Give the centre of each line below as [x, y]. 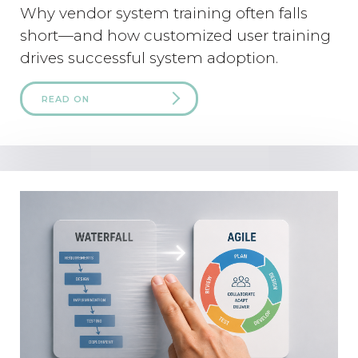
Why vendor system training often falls [164, 14]
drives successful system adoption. [149, 58]
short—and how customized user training [175, 36]
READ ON [66, 99]
